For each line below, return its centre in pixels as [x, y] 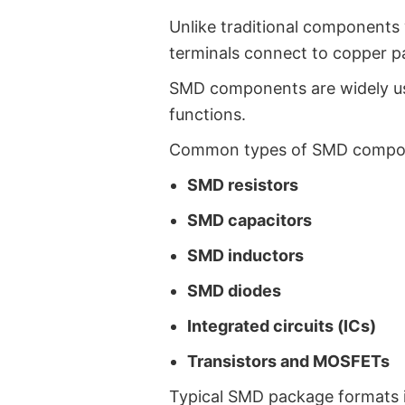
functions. [207, 114]
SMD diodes [234, 290]
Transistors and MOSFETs [288, 361]
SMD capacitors [250, 220]
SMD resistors [243, 184]
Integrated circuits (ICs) [282, 325]
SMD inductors [245, 255]
